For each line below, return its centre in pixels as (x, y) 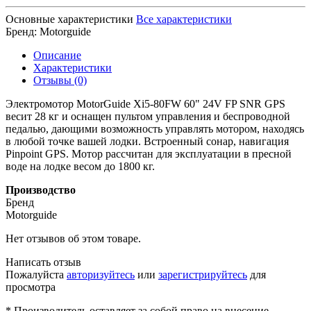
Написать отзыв (43, 262)
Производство (41, 190)
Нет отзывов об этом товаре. (73, 238)
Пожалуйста (36, 274)
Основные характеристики (69, 19)
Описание (57, 55)
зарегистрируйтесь (203, 274)
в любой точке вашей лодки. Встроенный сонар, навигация (147, 141)
